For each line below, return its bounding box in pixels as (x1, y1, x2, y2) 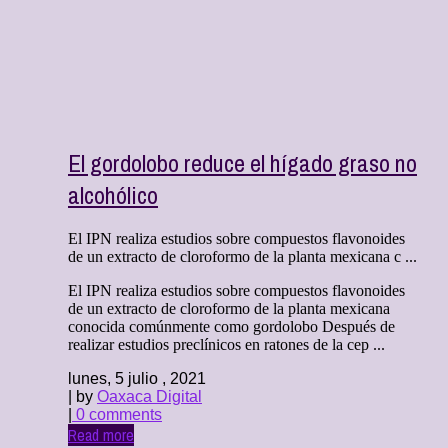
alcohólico (68, 178, 158, 211)
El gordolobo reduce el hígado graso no (68, 146, 417, 179)
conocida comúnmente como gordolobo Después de (68, 318, 395, 336)
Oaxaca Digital (97, 388, 202, 406)
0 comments (72, 406, 162, 424)
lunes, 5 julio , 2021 (68, 370, 206, 388)
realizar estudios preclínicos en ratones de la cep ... (68, 336, 385, 354)
